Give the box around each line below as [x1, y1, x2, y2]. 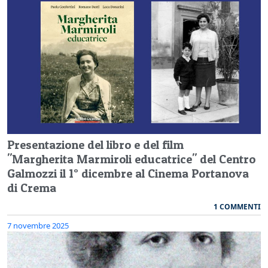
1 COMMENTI [214, 201, 261, 212]
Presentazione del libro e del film [7, 137, 184, 152]
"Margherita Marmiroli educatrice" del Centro [7, 151, 255, 166]
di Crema [7, 180, 56, 195]
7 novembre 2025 [7, 220, 69, 231]
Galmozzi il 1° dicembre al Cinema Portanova [7, 166, 249, 181]
